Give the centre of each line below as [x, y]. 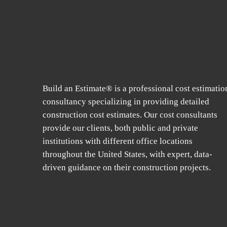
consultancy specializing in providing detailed [126, 102]
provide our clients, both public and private [120, 128]
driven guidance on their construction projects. [127, 167]
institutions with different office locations [118, 141]
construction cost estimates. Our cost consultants [130, 115]
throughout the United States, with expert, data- [127, 154]
